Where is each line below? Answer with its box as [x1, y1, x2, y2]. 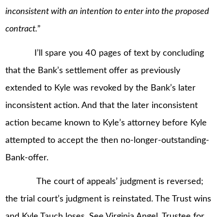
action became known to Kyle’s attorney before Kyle [5, 118, 207, 127]
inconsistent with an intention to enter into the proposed [5, 7, 210, 16]
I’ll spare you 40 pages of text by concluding [5, 48, 204, 58]
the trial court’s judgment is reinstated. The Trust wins [5, 195, 212, 204]
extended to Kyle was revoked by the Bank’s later [5, 83, 196, 93]
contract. [5, 25, 38, 34]
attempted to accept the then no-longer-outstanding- [5, 136, 210, 145]
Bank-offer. [5, 153, 49, 162]
